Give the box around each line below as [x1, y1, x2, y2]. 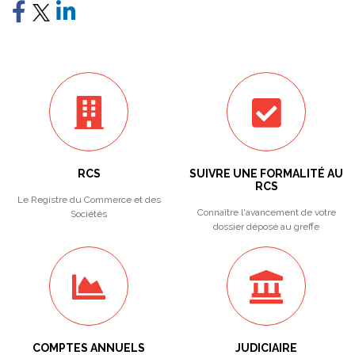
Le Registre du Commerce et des [17, 194, 161, 205]
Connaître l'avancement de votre [197, 207, 336, 218]
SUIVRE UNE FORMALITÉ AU [189, 167, 343, 180]
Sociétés [71, 208, 107, 219]
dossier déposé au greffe [213, 221, 319, 232]
